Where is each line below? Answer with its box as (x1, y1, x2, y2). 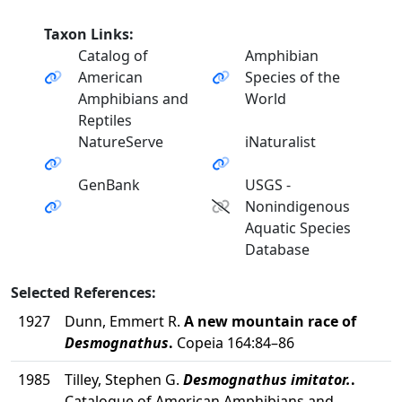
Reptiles (77, 110, 132, 130)
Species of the (245, 67, 341, 87)
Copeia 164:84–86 (173, 333, 294, 353)
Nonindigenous (245, 197, 351, 216)
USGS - (245, 175, 292, 195)
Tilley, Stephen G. (65, 370, 183, 389)
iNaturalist (245, 132, 317, 152)
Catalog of (77, 46, 148, 66)
